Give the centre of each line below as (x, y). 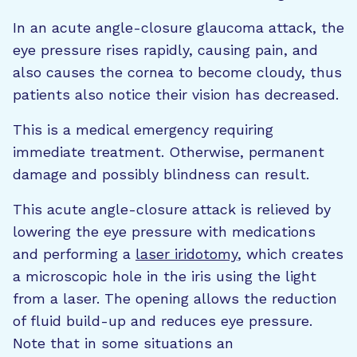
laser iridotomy (186, 253)
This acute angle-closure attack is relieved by (172, 209)
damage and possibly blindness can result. (161, 174)
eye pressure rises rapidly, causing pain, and (165, 49)
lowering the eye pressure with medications (164, 231)
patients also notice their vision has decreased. (176, 94)
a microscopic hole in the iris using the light (165, 276)
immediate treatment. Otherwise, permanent (169, 151)
